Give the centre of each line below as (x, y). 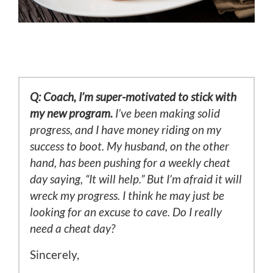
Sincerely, (55, 255)
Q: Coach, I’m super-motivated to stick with (133, 97)
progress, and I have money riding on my (126, 130)
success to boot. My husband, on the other (129, 146)
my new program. (71, 113)
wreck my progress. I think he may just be (127, 196)
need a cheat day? (73, 229)
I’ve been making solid (166, 113)
